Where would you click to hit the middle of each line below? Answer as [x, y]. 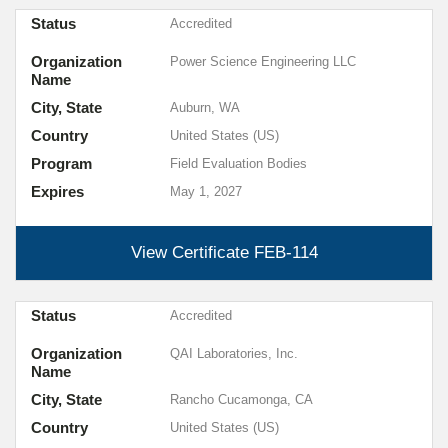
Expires [57, 191]
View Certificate [192, 252]
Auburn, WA [204, 107]
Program [61, 163]
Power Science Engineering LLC [262, 61]
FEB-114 [285, 252]
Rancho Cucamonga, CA [241, 399]
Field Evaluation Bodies [238, 163]
